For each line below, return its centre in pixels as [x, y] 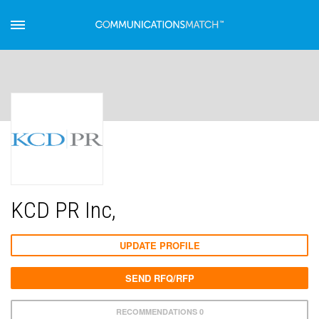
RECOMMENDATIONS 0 [159, 312]
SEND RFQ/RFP [159, 278]
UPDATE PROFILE [159, 245]
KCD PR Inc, [63, 210]
